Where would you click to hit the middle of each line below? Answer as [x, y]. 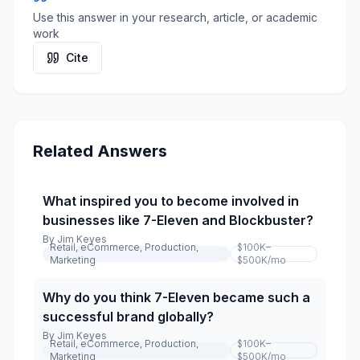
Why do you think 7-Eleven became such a [176, 297]
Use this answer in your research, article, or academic [175, 17]
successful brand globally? [128, 317]
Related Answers [100, 151]
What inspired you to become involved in [171, 201]
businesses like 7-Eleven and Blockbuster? [178, 220]
